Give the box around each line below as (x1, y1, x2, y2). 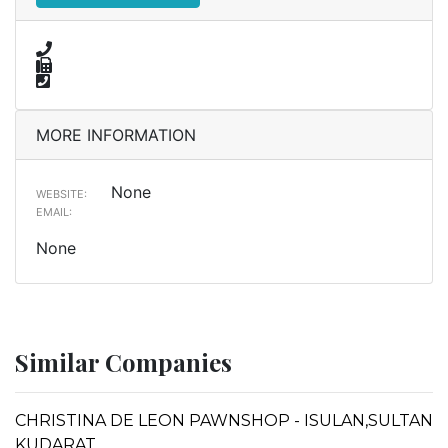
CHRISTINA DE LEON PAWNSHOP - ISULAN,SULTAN (15, 410, 433, 430)
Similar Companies (15, 345, 232, 378)
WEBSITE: (36, 186, 87, 201)
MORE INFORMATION (36, 124, 196, 145)
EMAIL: (36, 204, 72, 219)
